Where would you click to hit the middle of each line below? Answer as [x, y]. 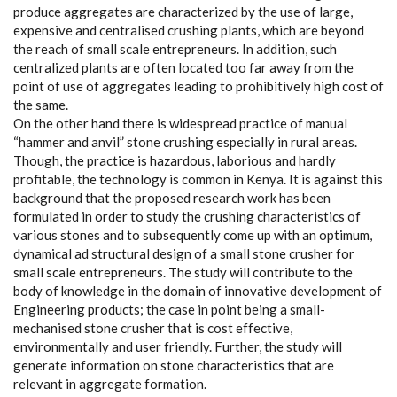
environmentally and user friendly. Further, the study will [178, 346]
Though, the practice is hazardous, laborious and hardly [175, 160]
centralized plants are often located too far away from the [183, 67]
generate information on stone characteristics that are [174, 365]
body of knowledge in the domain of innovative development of [198, 291]
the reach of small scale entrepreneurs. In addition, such [175, 49]
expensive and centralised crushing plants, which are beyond [189, 30]
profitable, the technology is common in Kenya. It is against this [198, 179]
